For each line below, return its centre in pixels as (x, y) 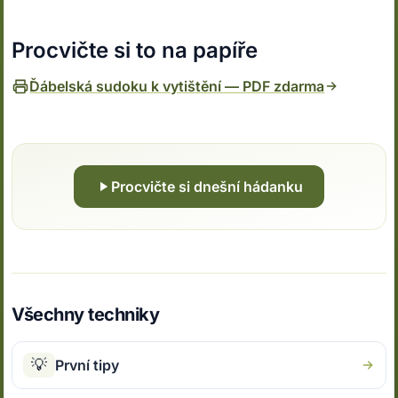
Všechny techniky (86, 315)
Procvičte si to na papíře (135, 51)
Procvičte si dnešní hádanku (207, 187)
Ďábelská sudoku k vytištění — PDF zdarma (177, 87)
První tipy (88, 366)
